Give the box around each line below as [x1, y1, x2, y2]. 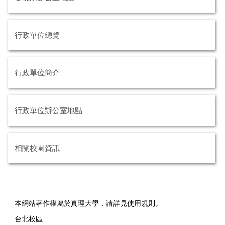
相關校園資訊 [15, 143, 60, 152]
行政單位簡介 [15, 68, 60, 77]
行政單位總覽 [15, 30, 60, 39]
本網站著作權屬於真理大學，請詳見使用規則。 [15, 199, 162, 207]
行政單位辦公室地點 [15, 105, 82, 115]
